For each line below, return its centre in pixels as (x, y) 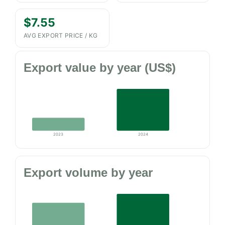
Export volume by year (88, 172)
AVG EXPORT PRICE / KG (61, 35)
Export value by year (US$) (100, 68)
